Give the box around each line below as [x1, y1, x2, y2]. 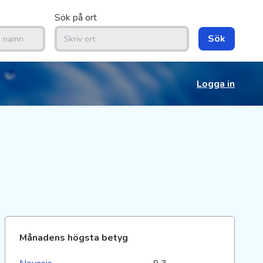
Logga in [197, 77, 235, 90]
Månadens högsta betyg [19, 231, 128, 244]
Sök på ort [55, 11, 97, 24]
